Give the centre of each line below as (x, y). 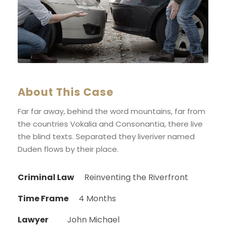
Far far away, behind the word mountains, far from (111, 111)
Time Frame (43, 199)
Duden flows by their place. (68, 149)
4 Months (97, 199)
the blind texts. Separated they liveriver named (106, 136)
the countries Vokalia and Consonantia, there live (110, 124)
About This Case (66, 92)
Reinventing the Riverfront (136, 177)
